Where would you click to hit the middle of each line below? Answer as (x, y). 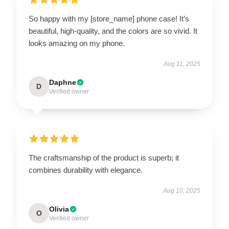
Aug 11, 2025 (182, 64)
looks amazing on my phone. (77, 43)
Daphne (63, 82)
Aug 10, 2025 (182, 191)
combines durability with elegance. (86, 170)
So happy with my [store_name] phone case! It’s (109, 19)
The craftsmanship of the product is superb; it (104, 158)
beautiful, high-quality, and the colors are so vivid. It (113, 31)
